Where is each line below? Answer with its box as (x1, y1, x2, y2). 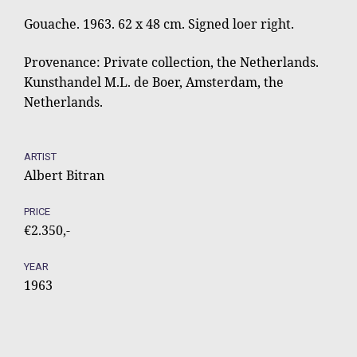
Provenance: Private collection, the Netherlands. (24, 53, 319, 71)
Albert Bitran (24, 167, 104, 185)
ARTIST (24, 151, 57, 163)
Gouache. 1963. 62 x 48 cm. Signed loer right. (24, 15, 294, 33)
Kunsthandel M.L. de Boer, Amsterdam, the (24, 73, 284, 91)
